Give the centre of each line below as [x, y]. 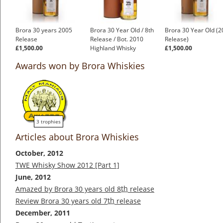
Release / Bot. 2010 [117, 39]
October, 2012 [39, 153]
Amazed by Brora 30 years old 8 [68, 189]
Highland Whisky [113, 48]
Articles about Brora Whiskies [77, 137]
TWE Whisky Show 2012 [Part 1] [67, 165]
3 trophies [49, 122]
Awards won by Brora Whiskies [80, 66]
